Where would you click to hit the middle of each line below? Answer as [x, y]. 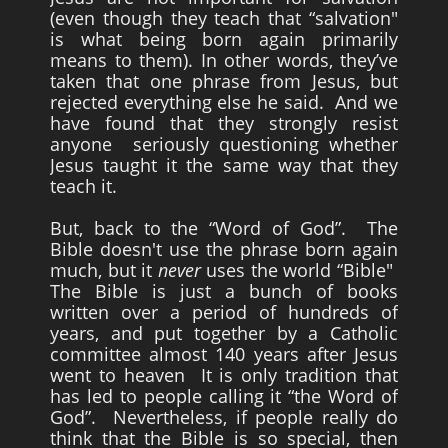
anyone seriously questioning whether [224, 144]
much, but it [104, 270]
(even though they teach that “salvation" [224, 18]
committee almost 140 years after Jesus [224, 354]
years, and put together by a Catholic [224, 333]
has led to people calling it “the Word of [224, 396]
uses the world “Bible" [299, 270]
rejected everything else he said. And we [224, 102]
